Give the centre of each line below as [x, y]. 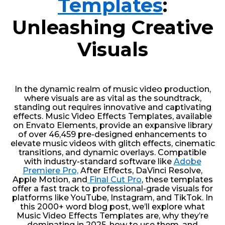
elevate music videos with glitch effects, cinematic [113, 143]
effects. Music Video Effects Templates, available [113, 116]
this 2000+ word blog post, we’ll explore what [113, 206]
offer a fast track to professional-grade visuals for [113, 188]
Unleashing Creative [113, 27]
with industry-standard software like [99, 161]
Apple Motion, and [50, 179]
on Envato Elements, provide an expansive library [113, 125]
